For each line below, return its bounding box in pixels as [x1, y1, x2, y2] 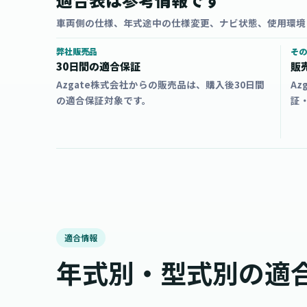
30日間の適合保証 [56, 59, 140, 73]
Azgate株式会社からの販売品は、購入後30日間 [56, 77, 265, 91]
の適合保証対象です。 [56, 93, 151, 107]
